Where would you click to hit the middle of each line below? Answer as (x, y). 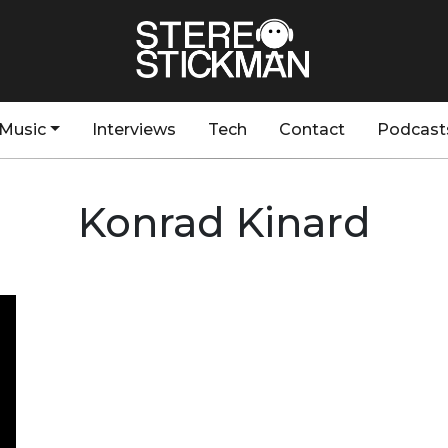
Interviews (133, 129)
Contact (311, 129)
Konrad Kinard (224, 222)
